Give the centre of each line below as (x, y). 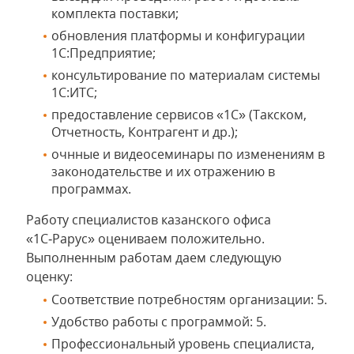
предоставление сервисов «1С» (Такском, (179, 115)
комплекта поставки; (115, 14)
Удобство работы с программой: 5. (159, 322)
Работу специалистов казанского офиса (149, 220)
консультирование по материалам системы (186, 75)
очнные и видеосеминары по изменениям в (188, 154)
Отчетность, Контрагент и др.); (145, 132)
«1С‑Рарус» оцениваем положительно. (145, 239)
